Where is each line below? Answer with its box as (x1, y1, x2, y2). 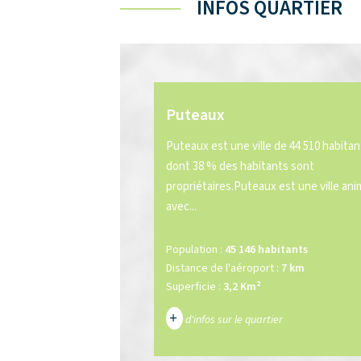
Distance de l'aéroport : (166, 260, 280, 276)
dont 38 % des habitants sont (166, 158, 315, 175)
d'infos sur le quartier (183, 312, 284, 328)
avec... (166, 198, 197, 215)
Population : (166, 242, 223, 258)
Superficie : (166, 279, 222, 295)
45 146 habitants (225, 242, 309, 258)
